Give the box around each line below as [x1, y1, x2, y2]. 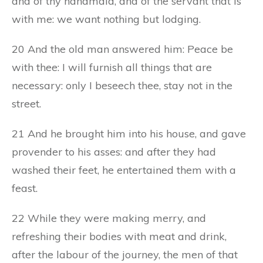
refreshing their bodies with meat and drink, [12, 229, 227, 243]
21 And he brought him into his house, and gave [12, 126, 246, 140]
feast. [12, 181, 38, 195]
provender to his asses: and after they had [12, 144, 216, 159]
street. [12, 96, 41, 110]
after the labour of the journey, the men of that [12, 247, 238, 261]
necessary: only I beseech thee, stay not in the [12, 78, 232, 92]
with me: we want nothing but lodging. [12, 12, 201, 26]
